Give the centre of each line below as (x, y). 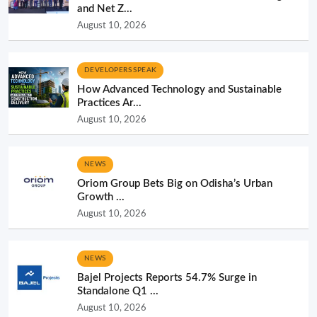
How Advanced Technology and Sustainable (179, 89)
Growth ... (101, 197)
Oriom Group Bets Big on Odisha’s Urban (175, 183)
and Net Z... (105, 8)
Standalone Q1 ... (118, 291)
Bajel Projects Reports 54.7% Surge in (167, 277)
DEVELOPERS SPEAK (121, 70)
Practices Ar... (109, 103)
